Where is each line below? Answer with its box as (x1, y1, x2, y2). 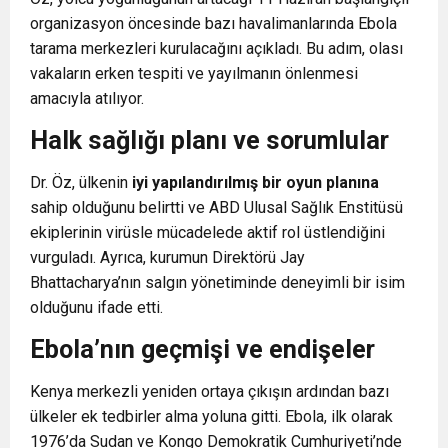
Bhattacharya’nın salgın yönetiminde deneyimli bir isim (30, 272, 405, 292)
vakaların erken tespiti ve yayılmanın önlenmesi (30, 63, 358, 83)
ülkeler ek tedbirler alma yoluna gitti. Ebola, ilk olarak (30, 406, 393, 426)
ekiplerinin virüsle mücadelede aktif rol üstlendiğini (30, 222, 385, 242)
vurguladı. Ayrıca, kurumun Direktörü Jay (30, 247, 305, 267)
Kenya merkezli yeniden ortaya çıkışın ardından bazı (30, 381, 389, 401)
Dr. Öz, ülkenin (30, 172, 132, 192)
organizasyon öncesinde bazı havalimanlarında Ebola (30, 13, 397, 33)
